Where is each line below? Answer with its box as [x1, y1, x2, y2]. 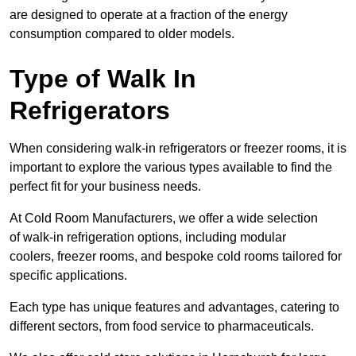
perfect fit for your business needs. [10, 180, 201, 194]
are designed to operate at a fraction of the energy [10, 8, 288, 22]
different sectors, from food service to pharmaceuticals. [10, 319, 314, 334]
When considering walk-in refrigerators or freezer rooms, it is [10, 141, 346, 156]
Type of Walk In [10, 64, 196, 94]
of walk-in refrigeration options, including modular [10, 230, 286, 245]
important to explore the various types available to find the [10, 161, 332, 175]
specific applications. [10, 269, 127, 283]
